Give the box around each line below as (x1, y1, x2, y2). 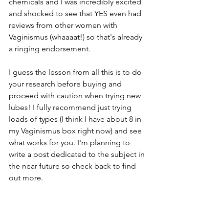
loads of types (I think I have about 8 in (9, 114, 143, 124)
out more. (9, 173, 45, 183)
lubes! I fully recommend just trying (9, 103, 133, 112)
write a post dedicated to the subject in (9, 150, 147, 159)
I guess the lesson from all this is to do (9, 67, 144, 77)
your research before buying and (9, 79, 124, 89)
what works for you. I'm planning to (9, 138, 132, 148)
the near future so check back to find (9, 161, 138, 171)
